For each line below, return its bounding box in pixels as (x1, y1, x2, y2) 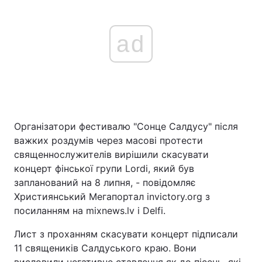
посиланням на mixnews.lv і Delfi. (14, 205, 166, 216)
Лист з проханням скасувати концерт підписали (14, 228, 238, 240)
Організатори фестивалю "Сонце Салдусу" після (14, 120, 238, 132)
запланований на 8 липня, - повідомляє (14, 177, 196, 188)
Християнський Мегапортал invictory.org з (14, 191, 210, 202)
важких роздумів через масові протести (14, 135, 203, 146)
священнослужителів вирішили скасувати (14, 149, 209, 160)
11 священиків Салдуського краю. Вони (14, 242, 196, 254)
